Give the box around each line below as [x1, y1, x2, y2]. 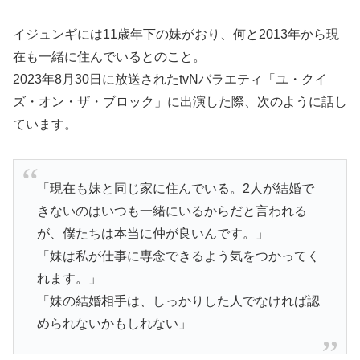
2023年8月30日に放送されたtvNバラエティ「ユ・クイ [13, 72, 327, 87]
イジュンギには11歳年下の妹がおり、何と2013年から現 [13, 27, 339, 42]
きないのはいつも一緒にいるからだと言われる [36, 204, 307, 219]
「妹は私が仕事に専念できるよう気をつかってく [36, 249, 320, 264]
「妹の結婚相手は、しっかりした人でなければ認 [36, 294, 320, 309]
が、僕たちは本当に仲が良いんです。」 [36, 227, 268, 241]
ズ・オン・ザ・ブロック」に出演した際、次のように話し [13, 95, 347, 109]
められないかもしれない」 [36, 317, 191, 331]
